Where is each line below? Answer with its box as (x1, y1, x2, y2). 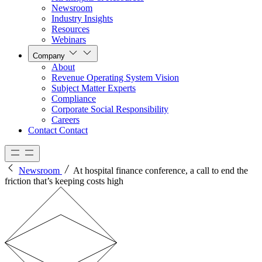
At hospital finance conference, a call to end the (73, 166, 248, 176)
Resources (51, 24, 89, 35)
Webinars (51, 35, 86, 45)
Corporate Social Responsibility (51, 104, 168, 115)
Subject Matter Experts (51, 83, 136, 94)
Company (33, 51, 65, 61)
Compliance (51, 94, 96, 104)
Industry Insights (51, 13, 113, 24)
